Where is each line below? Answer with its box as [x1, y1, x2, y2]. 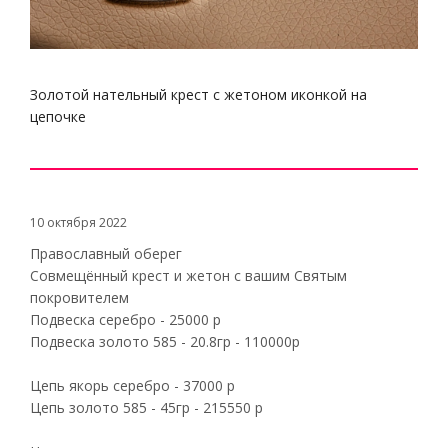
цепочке [30, 107, 86, 126]
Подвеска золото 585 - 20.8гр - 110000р [30, 332, 300, 351]
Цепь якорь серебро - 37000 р [30, 376, 235, 395]
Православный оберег [30, 244, 182, 263]
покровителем [30, 288, 129, 307]
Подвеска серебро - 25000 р [30, 310, 221, 329]
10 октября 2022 [30, 214, 127, 231]
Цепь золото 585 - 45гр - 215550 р [30, 398, 263, 417]
